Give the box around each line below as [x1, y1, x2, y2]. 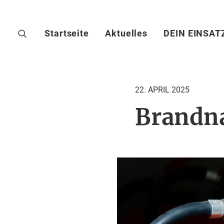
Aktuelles [105, 28, 148, 38]
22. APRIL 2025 [135, 85, 189, 94]
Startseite [44, 28, 89, 38]
